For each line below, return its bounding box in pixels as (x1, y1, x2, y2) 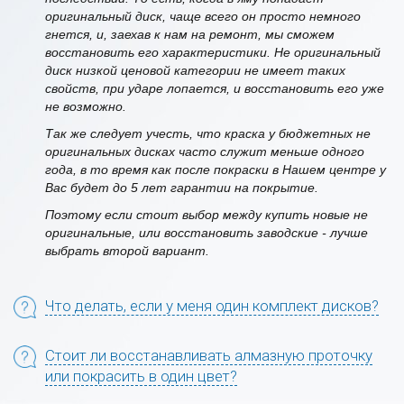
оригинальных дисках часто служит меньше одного (45, 143, 364, 159)
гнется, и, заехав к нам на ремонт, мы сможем (45, 26, 335, 41)
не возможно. (45, 98, 126, 114)
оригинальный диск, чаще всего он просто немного (45, 8, 361, 23)
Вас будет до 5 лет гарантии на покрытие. (45, 179, 318, 195)
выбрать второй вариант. (45, 243, 209, 258)
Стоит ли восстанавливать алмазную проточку (45, 345, 372, 364)
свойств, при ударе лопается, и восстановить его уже (45, 80, 384, 96)
